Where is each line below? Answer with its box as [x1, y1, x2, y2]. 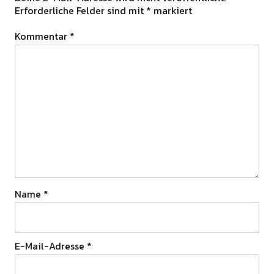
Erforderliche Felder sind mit [14, 3, 146, 18]
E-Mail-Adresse [14, 239, 87, 254]
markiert [150, 3, 192, 18]
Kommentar [14, 29, 70, 44]
